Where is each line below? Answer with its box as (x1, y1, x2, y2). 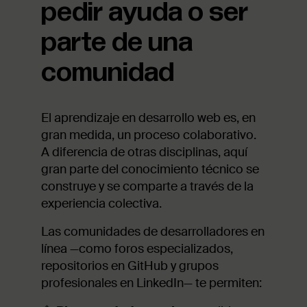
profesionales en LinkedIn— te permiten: (41, 274, 262, 291)
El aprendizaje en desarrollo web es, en (41, 109, 256, 126)
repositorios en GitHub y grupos (41, 257, 219, 274)
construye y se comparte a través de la (41, 177, 254, 195)
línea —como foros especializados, (41, 240, 233, 257)
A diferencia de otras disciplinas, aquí (41, 143, 247, 160)
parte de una (41, 28, 193, 56)
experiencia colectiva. (41, 195, 162, 212)
